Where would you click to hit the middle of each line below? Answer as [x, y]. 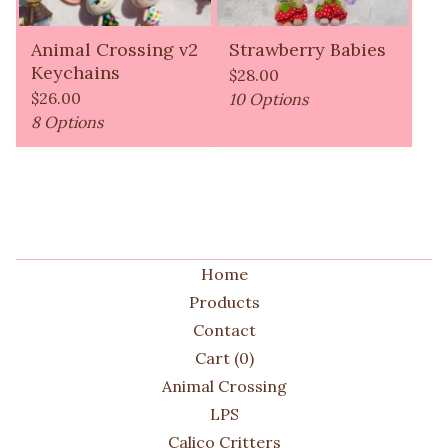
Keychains [75, 73]
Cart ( [216, 358]
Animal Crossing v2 [114, 50]
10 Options [268, 99]
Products [224, 302]
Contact [224, 330]
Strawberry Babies [307, 50]
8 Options [67, 122]
